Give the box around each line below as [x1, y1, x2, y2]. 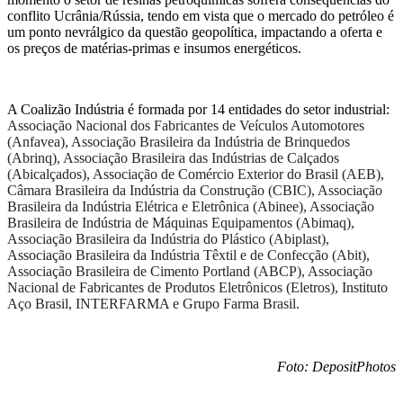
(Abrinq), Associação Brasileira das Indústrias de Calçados [7, 150, 339, 166]
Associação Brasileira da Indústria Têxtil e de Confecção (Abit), [7, 247, 370, 264]
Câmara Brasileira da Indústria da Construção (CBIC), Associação [7, 183, 382, 199]
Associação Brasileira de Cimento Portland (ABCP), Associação [7, 264, 372, 280]
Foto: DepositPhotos [277, 359, 396, 375]
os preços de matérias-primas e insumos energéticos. [7, 40, 301, 57]
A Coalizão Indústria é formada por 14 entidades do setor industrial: [7, 102, 390, 118]
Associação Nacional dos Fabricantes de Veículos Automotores [7, 118, 364, 134]
